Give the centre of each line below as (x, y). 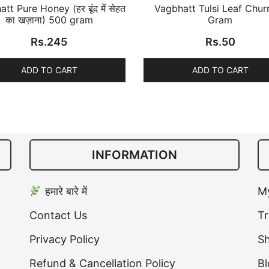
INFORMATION (134, 155)
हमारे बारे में (64, 192)
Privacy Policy (65, 240)
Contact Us (58, 216)
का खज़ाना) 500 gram (49, 20)
